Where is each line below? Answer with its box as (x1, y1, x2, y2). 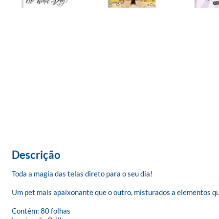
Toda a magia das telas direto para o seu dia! (12, 169, 153, 178)
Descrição (12, 148, 61, 161)
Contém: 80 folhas (12, 206, 70, 215)
